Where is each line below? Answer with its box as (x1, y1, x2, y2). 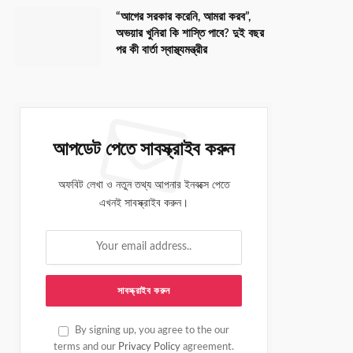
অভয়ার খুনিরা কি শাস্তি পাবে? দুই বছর (116, 27, 264, 39)
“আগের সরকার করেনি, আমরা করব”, (116, 10, 251, 23)
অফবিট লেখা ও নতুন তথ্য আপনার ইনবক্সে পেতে (58, 179, 230, 191)
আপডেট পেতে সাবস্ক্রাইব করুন (52, 139, 236, 159)
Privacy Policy (118, 341, 180, 351)
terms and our (54, 341, 118, 351)
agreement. (180, 341, 234, 351)
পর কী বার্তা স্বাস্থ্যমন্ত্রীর (116, 43, 207, 56)
